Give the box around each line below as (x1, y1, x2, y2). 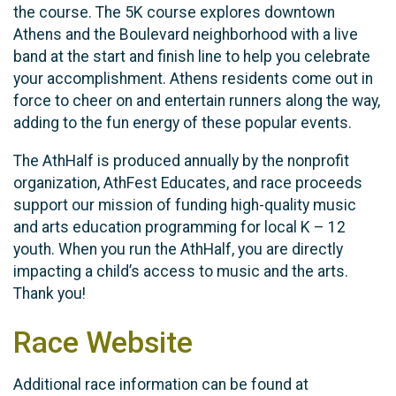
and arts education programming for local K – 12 (13, 217, 346, 236)
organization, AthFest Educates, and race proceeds (13, 173, 362, 192)
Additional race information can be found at (13, 376, 308, 394)
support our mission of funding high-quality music (13, 195, 356, 214)
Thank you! (13, 284, 86, 302)
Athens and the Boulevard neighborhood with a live (13, 26, 358, 44)
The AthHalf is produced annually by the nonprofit (13, 151, 349, 170)
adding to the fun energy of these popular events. (13, 114, 352, 133)
